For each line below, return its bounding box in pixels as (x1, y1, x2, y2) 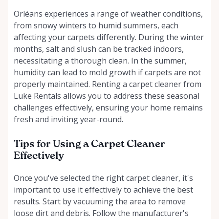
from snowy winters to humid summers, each (14, 20, 178, 31)
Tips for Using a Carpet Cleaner (14, 139, 165, 150)
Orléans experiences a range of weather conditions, (14, 8, 203, 19)
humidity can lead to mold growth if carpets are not (14, 66, 201, 78)
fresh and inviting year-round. (14, 113, 123, 125)
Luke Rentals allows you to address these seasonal (14, 90, 199, 101)
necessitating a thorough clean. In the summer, (14, 55, 187, 66)
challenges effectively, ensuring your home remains (14, 102, 203, 113)
